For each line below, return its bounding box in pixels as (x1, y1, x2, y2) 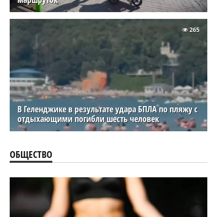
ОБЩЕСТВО (10, 147, 52, 161)
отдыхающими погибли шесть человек (17, 112, 159, 124)
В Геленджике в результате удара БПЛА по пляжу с (17, 103, 198, 115)
